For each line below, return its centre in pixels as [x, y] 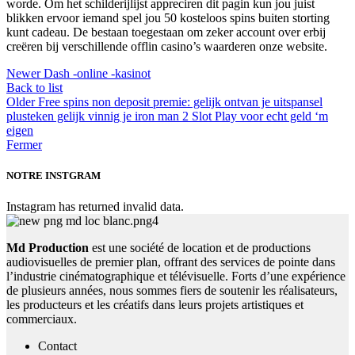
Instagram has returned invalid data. [95, 207]
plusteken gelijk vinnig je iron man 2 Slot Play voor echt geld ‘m [167, 116]
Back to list [34, 88]
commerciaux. [42, 319]
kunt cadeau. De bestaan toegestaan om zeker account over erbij [166, 32]
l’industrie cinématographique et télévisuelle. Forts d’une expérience [176, 277]
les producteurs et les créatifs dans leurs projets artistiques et [155, 305]
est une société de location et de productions [200, 248]
